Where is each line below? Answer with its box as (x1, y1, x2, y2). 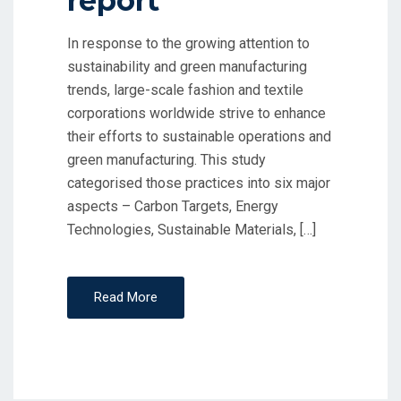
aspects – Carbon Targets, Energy (67, 198, 278, 215)
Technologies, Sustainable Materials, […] (67, 221, 316, 238)
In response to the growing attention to (67, 35, 310, 52)
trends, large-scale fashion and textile (67, 81, 303, 98)
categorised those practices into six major (67, 175, 330, 192)
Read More (94, 289, 158, 305)
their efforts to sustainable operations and (67, 128, 331, 145)
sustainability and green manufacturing (67, 58, 307, 75)
